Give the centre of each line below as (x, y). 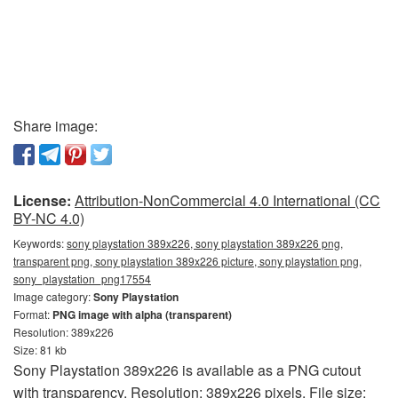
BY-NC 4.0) (49, 219)
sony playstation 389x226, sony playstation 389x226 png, (205, 243)
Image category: (53, 297)
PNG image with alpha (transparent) (142, 315)
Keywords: (40, 243)
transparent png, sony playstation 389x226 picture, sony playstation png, (187, 261)
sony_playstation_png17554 (82, 279)
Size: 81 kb (40, 350)
